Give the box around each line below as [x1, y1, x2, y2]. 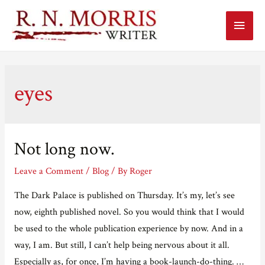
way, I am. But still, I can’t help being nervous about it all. [14, 238, 230, 251]
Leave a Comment [14, 165, 83, 177]
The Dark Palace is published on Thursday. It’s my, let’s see [14, 189, 235, 201]
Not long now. [14, 138, 115, 161]
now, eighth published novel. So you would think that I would [14, 205, 244, 218]
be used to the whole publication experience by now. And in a [14, 222, 243, 234]
